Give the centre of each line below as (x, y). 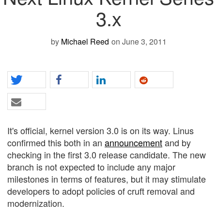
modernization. (36, 203)
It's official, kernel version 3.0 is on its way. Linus (101, 130)
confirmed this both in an (56, 142)
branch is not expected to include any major (91, 166)
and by (177, 142)
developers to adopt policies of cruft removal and (101, 191)
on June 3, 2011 (139, 41)
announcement (133, 142)
